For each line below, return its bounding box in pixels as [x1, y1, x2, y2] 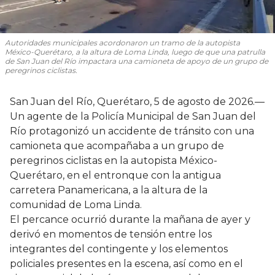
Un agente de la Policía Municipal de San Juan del [10, 110, 256, 123]
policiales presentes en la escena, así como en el [10, 258, 243, 270]
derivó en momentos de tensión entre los [10, 228, 212, 241]
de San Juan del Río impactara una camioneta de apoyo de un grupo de [5, 56, 268, 66]
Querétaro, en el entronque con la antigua [10, 169, 221, 182]
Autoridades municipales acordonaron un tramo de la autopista [5, 38, 240, 48]
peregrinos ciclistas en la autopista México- [10, 155, 217, 167]
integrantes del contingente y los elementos [10, 243, 228, 255]
